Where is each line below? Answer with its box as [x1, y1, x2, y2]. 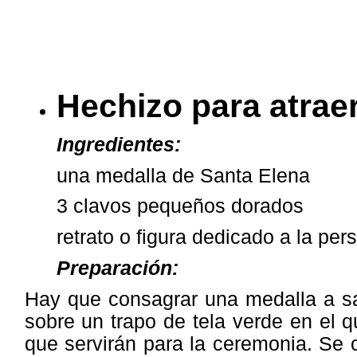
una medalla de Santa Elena [56, 164, 310, 186]
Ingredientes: [56, 133, 181, 155]
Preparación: [56, 257, 178, 280]
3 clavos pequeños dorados [56, 195, 304, 218]
